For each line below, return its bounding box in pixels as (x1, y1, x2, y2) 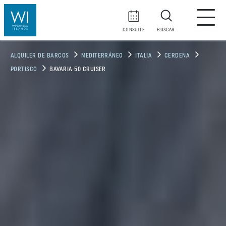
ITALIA (135, 53, 152, 59)
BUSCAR (157, 27, 175, 33)
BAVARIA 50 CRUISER (49, 67, 106, 73)
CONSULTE (123, 27, 145, 33)
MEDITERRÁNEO (81, 53, 123, 59)
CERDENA (164, 53, 190, 59)
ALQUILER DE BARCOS (11, 53, 69, 59)
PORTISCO (11, 67, 37, 73)
